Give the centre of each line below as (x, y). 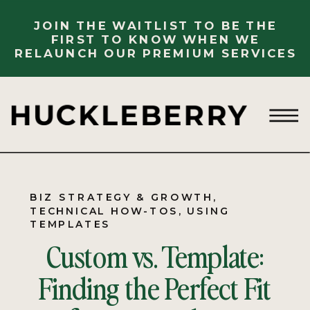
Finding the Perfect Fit (155, 287)
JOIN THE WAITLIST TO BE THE (155, 26)
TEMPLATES (70, 224)
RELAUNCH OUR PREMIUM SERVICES (155, 53)
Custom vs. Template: (155, 255)
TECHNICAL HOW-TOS (104, 211)
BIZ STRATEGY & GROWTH (122, 197)
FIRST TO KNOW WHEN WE (155, 39)
